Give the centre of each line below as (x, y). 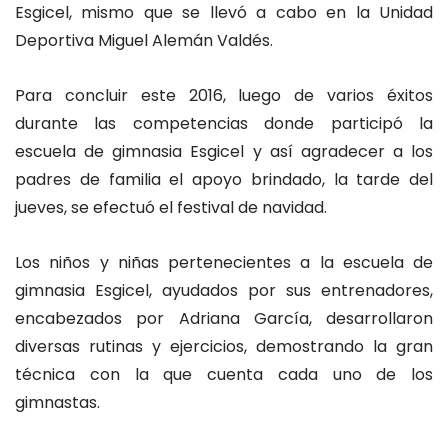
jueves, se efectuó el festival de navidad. (171, 208)
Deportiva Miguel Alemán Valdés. (144, 40)
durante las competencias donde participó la (224, 124)
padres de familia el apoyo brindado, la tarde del (224, 180)
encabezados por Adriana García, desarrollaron (224, 319)
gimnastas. (57, 403)
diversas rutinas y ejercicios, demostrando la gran (224, 347)
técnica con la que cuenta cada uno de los (224, 375)
